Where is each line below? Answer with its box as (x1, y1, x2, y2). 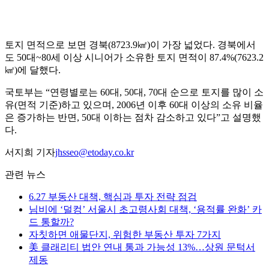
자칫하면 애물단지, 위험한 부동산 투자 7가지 (29, 229, 221, 240)
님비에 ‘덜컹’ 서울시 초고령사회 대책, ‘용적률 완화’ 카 (29, 204, 262, 215)
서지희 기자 (5, 147, 55, 158)
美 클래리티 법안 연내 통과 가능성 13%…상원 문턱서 (29, 242, 255, 253)
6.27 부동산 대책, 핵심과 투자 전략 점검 (29, 192, 197, 202)
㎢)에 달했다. (5, 65, 61, 76)
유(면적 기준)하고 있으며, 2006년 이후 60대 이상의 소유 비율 (5, 100, 263, 110)
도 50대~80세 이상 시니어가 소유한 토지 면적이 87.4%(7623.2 (5, 52, 264, 63)
